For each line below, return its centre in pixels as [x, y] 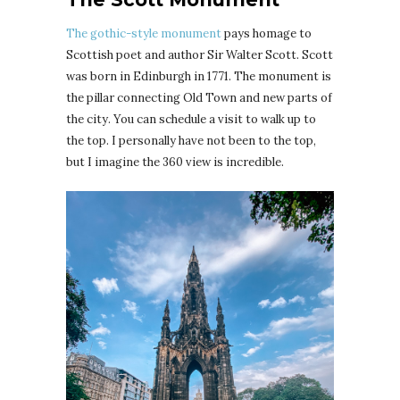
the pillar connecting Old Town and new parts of [199, 98]
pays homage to [268, 34]
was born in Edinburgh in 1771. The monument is [199, 77]
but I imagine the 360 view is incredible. [175, 162]
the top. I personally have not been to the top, [191, 141]
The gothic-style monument [145, 34]
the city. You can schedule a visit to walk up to [191, 120]
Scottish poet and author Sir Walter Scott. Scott [200, 55]
